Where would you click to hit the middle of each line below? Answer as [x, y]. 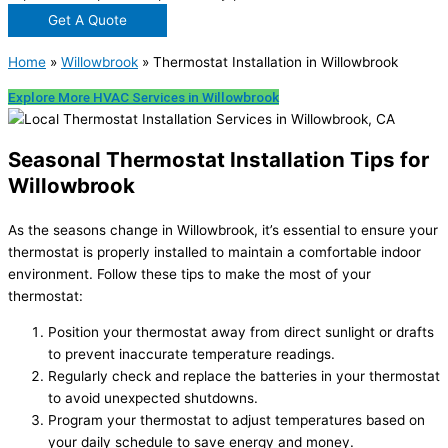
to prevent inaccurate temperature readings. [191, 354]
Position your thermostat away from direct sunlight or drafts [241, 332]
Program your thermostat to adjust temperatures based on [236, 420]
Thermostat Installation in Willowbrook [275, 61]
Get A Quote [87, 19]
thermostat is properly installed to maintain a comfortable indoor [214, 252]
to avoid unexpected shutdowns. [153, 398]
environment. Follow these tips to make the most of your [189, 274]
